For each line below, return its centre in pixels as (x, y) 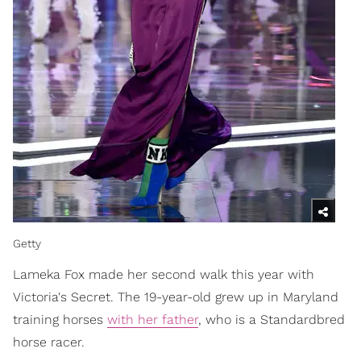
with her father (153, 319)
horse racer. (49, 342)
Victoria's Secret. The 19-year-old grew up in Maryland (176, 297)
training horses (60, 319)
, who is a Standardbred (272, 319)
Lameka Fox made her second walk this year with (164, 274)
